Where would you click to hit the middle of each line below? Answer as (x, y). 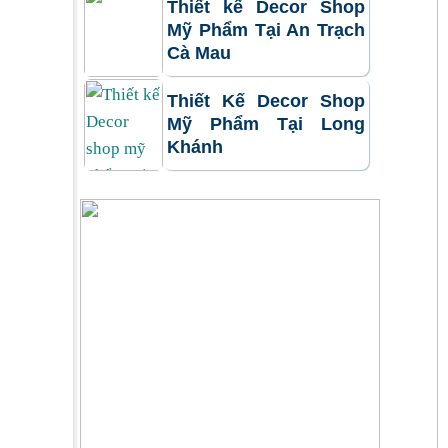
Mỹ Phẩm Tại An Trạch (266, 30)
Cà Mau (199, 53)
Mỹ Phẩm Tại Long (266, 124)
